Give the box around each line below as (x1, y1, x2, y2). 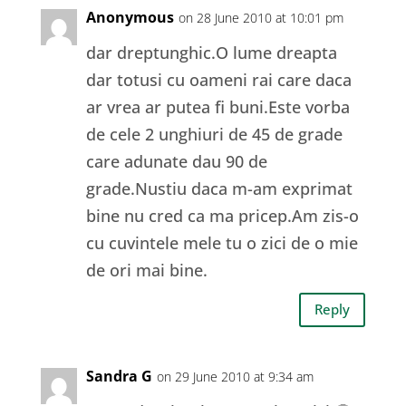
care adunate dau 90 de (85, 150, 267, 172)
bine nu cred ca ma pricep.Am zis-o (85, 204, 359, 227)
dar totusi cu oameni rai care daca (85, 68, 352, 91)
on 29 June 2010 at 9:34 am (156, 367, 314, 385)
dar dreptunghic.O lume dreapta (85, 41, 337, 63)
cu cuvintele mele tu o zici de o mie (85, 231, 358, 254)
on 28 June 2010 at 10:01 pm (178, 8, 343, 26)
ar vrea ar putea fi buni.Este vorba (85, 95, 350, 118)
